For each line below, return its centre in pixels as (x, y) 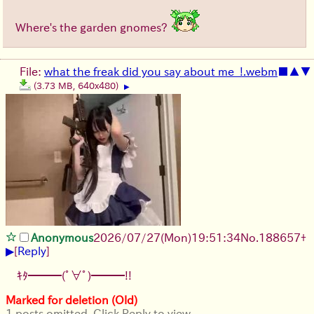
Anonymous (62, 238)
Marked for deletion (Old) (71, 300)
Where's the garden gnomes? (93, 28)
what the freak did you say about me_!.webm (161, 72)
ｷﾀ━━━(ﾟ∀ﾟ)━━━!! (74, 276)
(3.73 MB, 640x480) (77, 86)
